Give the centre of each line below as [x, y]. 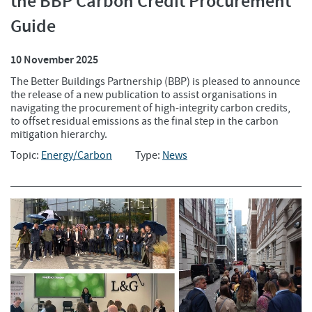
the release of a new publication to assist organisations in [144, 95]
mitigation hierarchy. [59, 135]
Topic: [26, 156]
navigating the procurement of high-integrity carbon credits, [150, 108]
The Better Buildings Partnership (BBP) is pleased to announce [155, 82]
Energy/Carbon [77, 156]
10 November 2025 [54, 60]
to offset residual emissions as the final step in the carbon [145, 122]
